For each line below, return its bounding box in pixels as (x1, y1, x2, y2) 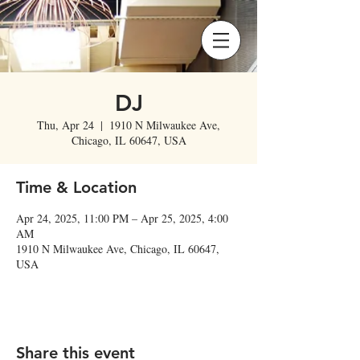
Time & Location (16, 178, 137, 197)
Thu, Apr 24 (37, 117, 94, 133)
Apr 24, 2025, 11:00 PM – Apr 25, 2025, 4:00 (16, 211, 228, 226)
